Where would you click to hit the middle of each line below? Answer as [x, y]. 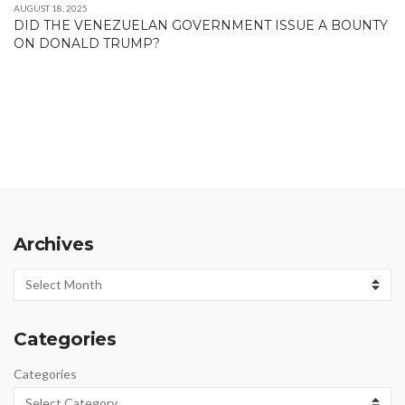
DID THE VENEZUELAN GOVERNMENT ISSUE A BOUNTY [201, 25]
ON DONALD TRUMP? [87, 43]
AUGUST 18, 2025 [51, 8]
